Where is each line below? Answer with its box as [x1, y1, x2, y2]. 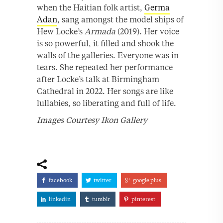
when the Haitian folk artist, [37, 2, 144, 13]
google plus [133, 177, 161, 184]
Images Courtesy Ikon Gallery [37, 115, 147, 125]
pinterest [131, 196, 155, 203]
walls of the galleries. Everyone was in [37, 50, 179, 61]
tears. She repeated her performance [37, 62, 173, 73]
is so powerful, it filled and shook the [37, 38, 174, 49]
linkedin [49, 196, 71, 203]
